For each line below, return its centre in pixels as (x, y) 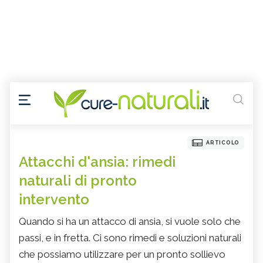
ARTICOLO (223, 143)
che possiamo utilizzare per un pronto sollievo (122, 254)
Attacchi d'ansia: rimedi (97, 162)
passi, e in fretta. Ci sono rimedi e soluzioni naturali (130, 238)
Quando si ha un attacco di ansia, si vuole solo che (130, 222)
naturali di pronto (78, 181)
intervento (54, 200)
